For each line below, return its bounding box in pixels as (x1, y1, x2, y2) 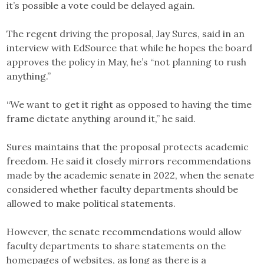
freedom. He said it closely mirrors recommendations (6, 154, 252, 167)
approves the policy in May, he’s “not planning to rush (6, 55, 247, 68)
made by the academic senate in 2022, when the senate (6, 169, 255, 181)
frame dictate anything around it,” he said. (6, 112, 196, 124)
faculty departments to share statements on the (6, 239, 226, 252)
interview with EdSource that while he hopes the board (6, 41, 253, 54)
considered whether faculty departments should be (6, 183, 239, 195)
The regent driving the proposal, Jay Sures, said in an (6, 27, 245, 39)
